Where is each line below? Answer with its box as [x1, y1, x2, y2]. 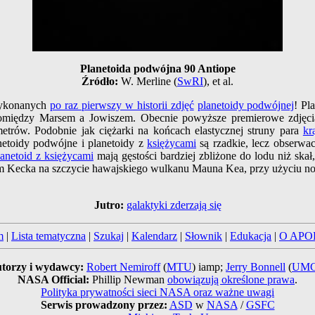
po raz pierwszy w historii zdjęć [50, 99, 194, 112]
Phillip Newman [92, 274, 167, 286]
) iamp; [192, 261, 226, 274]
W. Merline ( [121, 75, 177, 88]
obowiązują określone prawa [167, 274, 295, 286]
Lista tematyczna [11, 230, 86, 243]
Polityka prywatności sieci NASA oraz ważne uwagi [41, 286, 274, 299]
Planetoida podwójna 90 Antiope [79, 63, 236, 75]
